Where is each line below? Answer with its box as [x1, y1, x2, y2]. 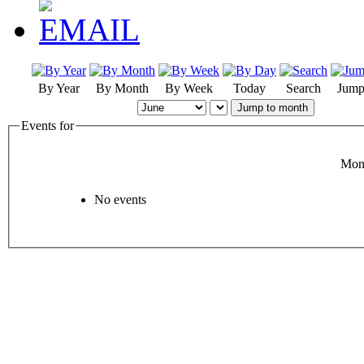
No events [94, 192, 146, 206]
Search [286, 81, 321, 96]
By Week [165, 81, 213, 96]
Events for [21, 119, 74, 133]
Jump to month [237, 102, 308, 115]
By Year [38, 81, 80, 96]
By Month [96, 81, 149, 96]
